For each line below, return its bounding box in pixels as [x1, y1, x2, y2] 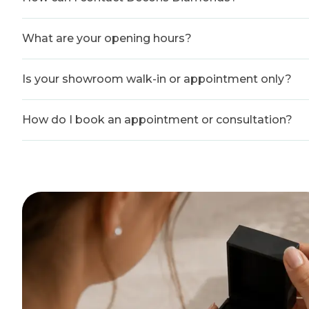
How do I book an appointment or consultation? [22, 113, 292, 126]
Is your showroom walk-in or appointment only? [22, 72, 292, 86]
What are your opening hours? [22, 32, 192, 45]
